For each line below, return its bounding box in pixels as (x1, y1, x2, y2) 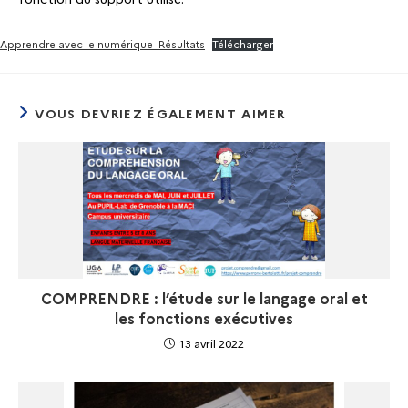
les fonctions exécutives (115, 310, 293, 328)
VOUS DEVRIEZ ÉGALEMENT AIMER (35, 105, 286, 122)
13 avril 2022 (179, 336, 244, 351)
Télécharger (212, 37, 274, 51)
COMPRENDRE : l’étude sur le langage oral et (40, 290, 368, 308)
